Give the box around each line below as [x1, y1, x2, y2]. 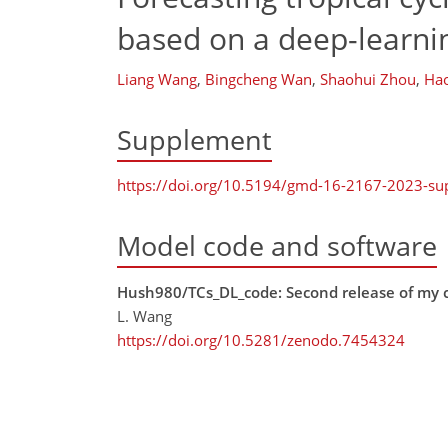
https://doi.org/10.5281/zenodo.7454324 [117, 329, 405, 350]
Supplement [117, 121, 272, 158]
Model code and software [117, 227, 437, 265]
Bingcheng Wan [205, 69, 312, 89]
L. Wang [117, 305, 172, 326]
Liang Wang [117, 69, 197, 89]
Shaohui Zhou [320, 69, 416, 89]
